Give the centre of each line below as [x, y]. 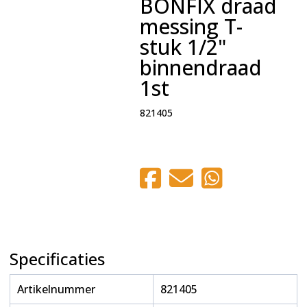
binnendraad [200, 67]
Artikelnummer [56, 289]
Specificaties [57, 258]
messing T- [191, 26]
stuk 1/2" [183, 47]
